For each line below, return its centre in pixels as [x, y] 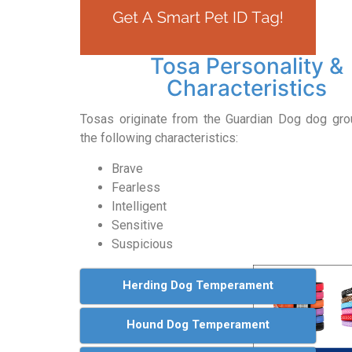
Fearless [136, 187]
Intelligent [139, 206]
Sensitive [137, 225]
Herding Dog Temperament [198, 286]
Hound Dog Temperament [198, 325]
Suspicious [142, 244]
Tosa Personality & [246, 66]
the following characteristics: [159, 138]
